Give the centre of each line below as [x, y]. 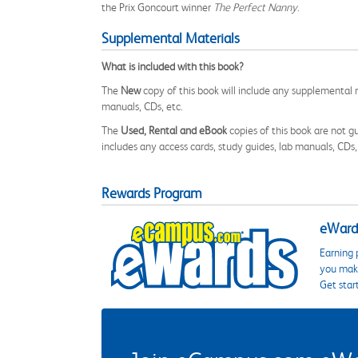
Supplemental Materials [171, 38]
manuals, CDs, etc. [142, 106]
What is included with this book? [173, 66]
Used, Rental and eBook [174, 130]
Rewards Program [152, 193]
